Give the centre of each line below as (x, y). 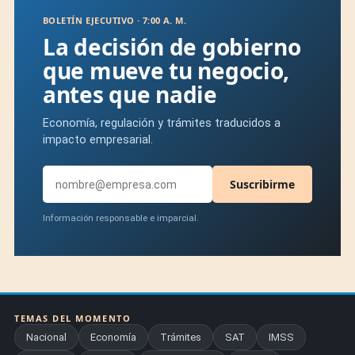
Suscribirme (262, 185)
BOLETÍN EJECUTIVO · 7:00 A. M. (115, 21)
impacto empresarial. (98, 140)
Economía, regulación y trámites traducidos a (162, 124)
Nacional (46, 338)
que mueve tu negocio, (166, 71)
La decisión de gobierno (172, 47)
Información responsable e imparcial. (121, 218)
